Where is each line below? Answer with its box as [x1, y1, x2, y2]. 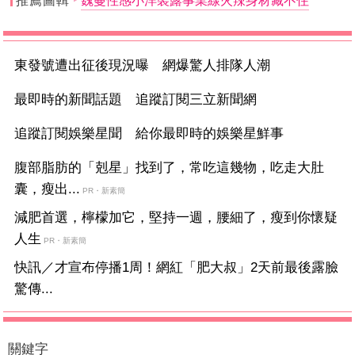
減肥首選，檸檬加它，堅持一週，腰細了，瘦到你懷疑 [14, 209, 338, 225]
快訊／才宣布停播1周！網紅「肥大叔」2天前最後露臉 [14, 259, 339, 275]
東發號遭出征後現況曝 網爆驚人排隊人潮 [14, 57, 271, 73]
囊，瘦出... [14, 181, 81, 197]
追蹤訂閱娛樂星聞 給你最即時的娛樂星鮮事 [14, 125, 284, 141]
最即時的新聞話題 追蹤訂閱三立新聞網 [14, 91, 258, 107]
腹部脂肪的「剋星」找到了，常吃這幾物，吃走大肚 [14, 159, 325, 175]
